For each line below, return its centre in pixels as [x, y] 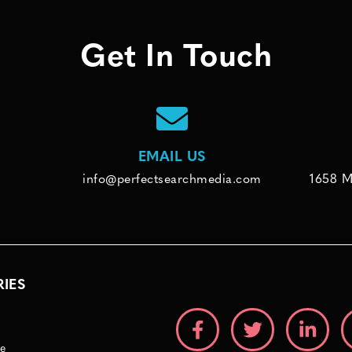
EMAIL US [172, 158]
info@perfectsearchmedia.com [172, 180]
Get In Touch [176, 59]
